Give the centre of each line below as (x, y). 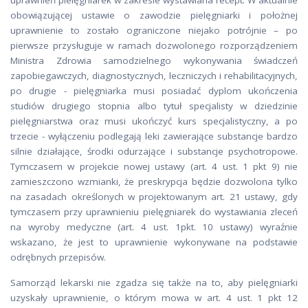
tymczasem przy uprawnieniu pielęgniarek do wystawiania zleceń (154, 212)
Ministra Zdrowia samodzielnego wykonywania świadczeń (154, 60)
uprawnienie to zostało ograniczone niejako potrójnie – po (154, 30)
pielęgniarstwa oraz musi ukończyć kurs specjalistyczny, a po (154, 121)
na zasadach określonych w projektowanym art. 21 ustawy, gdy (154, 197)
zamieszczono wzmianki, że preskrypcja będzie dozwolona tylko (154, 181)
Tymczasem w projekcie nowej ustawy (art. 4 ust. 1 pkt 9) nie (154, 166)
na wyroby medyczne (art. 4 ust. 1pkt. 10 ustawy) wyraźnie (154, 227)
